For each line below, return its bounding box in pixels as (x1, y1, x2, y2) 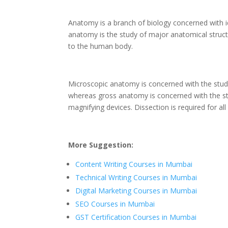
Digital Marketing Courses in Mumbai (75, 186, 197, 196)
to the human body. (68, 41, 133, 51)
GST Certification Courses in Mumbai (75, 212, 197, 222)
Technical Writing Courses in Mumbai (75, 173, 197, 183)
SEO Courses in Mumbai (75, 199, 155, 209)
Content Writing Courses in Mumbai (75, 159, 193, 169)
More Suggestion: (68, 140, 134, 150)
